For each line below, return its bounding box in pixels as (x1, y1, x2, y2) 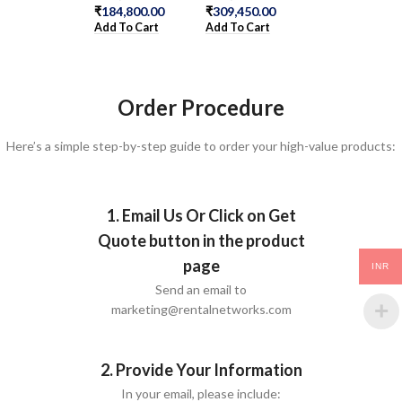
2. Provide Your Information (100, 359, 302, 380)
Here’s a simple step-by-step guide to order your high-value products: (6, 137, 396, 153)
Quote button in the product (97, 230, 305, 250)
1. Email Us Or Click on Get (106, 205, 296, 225)
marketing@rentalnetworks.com (110, 301, 292, 317)
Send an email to (155, 281, 247, 297)
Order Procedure (118, 93, 284, 120)
